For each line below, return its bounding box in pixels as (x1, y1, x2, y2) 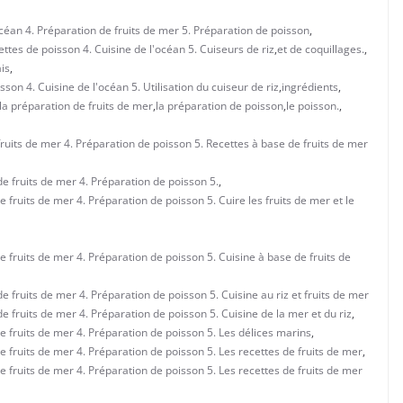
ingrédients (282, 78, 338, 94)
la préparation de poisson (156, 97, 283, 113)
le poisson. (286, 97, 339, 113)
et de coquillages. (277, 40, 364, 57)
